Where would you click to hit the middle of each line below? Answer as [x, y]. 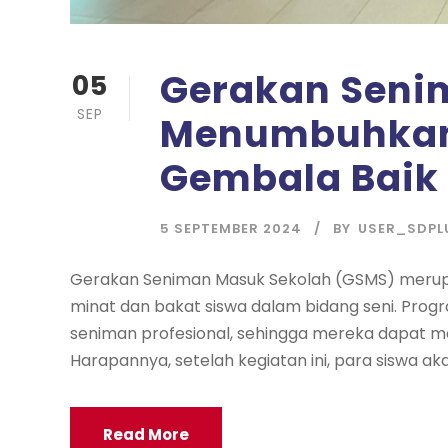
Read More [146, 435]
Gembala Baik [299, 178]
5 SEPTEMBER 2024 [231, 229]
